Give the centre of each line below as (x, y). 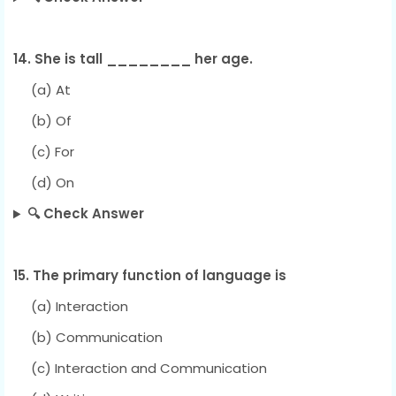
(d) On (44, 183)
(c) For (44, 152)
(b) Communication (88, 338)
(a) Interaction (71, 307)
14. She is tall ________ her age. (133, 59)
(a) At (42, 90)
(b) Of (42, 121)
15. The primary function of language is (150, 276)
